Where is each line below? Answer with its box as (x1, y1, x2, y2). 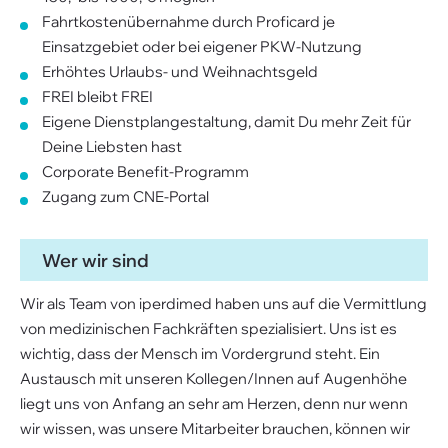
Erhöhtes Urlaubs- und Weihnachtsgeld (42, 62, 318, 81)
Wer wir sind (42, 249, 149, 271)
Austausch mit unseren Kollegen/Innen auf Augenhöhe (20, 369, 407, 388)
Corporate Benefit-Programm (42, 162, 249, 181)
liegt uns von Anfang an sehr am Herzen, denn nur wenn (20, 394, 408, 413)
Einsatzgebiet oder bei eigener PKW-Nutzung (42, 37, 362, 56)
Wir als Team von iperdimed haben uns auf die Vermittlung (20, 294, 427, 313)
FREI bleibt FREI (42, 87, 153, 106)
